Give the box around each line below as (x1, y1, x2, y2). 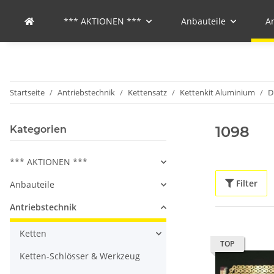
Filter (236, 177, 257, 189)
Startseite (10, 87, 45, 98)
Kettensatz (128, 87, 167, 98)
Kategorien (10, 124, 67, 135)
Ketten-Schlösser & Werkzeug (20, 250, 140, 262)
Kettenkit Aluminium (180, 87, 255, 98)
